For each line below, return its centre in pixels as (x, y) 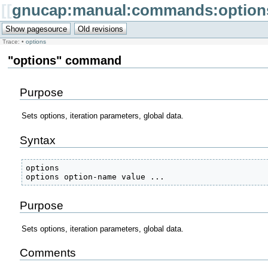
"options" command (64, 60)
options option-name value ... (98, 177)
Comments (48, 253)
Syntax (37, 140)
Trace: (11, 41)
